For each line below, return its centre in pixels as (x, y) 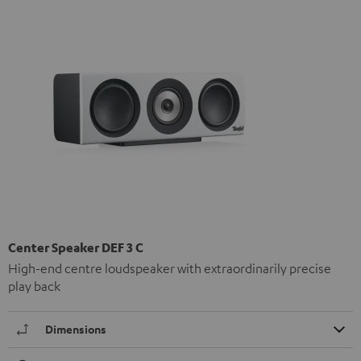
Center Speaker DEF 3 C (76, 248)
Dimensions (76, 330)
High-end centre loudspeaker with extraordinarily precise (170, 269)
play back (34, 286)
